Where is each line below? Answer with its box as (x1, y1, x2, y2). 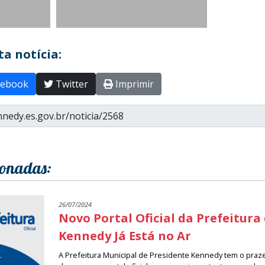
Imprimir (112, 77, 154, 91)
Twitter (53, 77, 88, 91)
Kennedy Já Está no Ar (59, 227, 192, 244)
